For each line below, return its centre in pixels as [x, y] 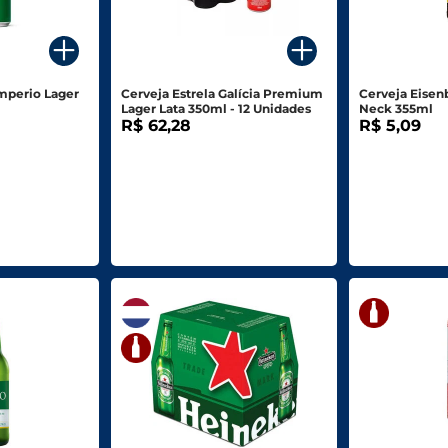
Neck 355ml [396, 109]
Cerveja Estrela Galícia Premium [221, 94]
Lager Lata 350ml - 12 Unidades [215, 109]
